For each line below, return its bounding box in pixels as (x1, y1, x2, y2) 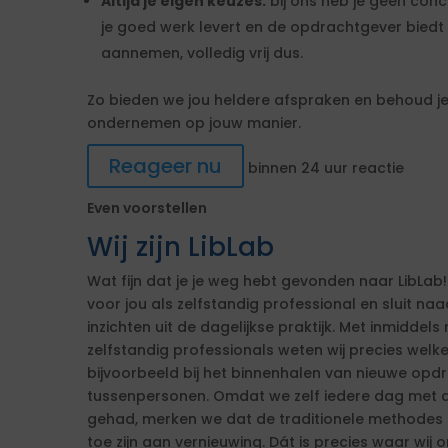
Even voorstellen (87, 198, 207, 218)
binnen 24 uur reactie (244, 158, 404, 178)
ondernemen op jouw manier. (87, 113, 301, 133)
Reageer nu (109, 152, 222, 180)
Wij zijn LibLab (87, 229, 274, 265)
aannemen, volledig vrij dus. (101, 43, 303, 63)
